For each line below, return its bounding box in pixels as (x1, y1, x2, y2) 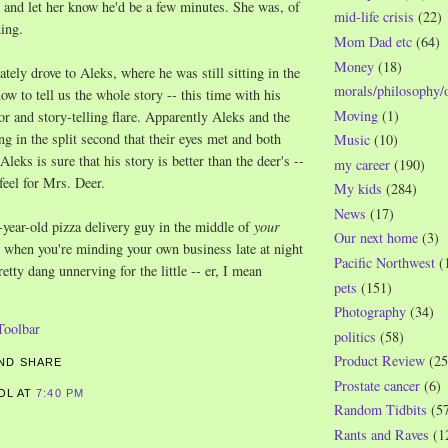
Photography (334, 302, 406, 322)
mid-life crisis (334, 7, 414, 27)
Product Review (334, 351, 425, 371)
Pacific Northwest (334, 253, 435, 273)
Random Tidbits (334, 400, 427, 420)
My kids (334, 179, 382, 199)
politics (334, 326, 376, 346)
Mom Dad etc (334, 31, 412, 51)
